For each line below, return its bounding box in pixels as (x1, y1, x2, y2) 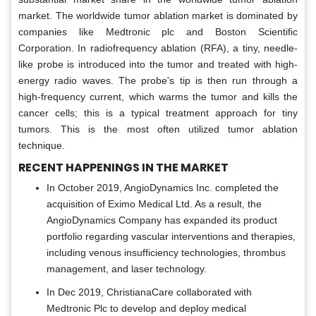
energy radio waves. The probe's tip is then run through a (18, 75, 298, 87)
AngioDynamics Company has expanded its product (47, 214, 277, 226)
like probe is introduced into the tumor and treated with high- (18, 59, 298, 71)
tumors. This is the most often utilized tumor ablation (18, 123, 298, 135)
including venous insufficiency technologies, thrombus (47, 247, 286, 259)
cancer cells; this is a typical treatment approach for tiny (18, 107, 298, 119)
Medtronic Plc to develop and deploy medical (47, 303, 246, 315)
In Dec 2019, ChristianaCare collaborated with (47, 286, 252, 298)
